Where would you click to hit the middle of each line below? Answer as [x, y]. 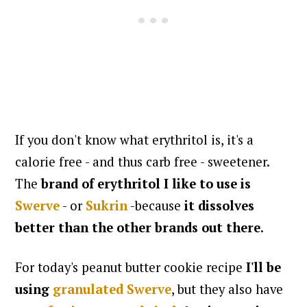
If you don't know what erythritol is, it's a [135, 139]
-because [156, 205]
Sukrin [107, 205]
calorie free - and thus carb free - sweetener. [143, 161]
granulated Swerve [112, 289]
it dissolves [220, 205]
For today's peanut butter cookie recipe [131, 267]
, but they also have [228, 289]
